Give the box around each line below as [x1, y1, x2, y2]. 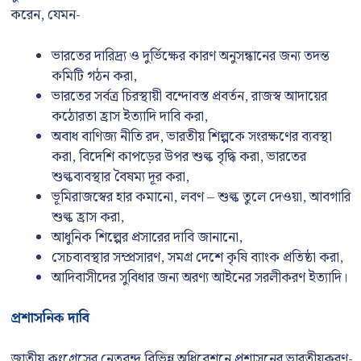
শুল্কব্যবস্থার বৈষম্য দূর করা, [52, 165, 189, 189]
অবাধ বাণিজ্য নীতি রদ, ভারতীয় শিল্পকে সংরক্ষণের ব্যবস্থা [52, 125, 332, 148]
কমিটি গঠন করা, [52, 64, 137, 88]
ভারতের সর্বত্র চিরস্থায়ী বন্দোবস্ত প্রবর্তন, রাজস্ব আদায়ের [52, 85, 327, 108]
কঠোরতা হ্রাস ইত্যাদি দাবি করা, [52, 105, 208, 128]
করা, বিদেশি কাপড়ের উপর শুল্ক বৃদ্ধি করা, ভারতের [52, 145, 306, 168]
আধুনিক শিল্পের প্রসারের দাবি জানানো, [52, 226, 243, 249]
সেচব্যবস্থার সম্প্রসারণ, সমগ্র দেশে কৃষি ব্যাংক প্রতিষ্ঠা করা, [52, 246, 343, 269]
